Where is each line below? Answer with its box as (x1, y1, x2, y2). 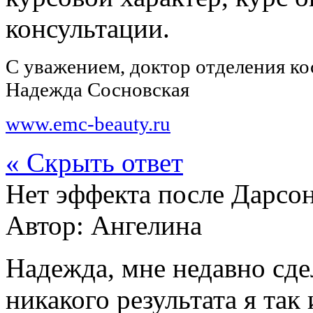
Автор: (6, 210, 91, 240)
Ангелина (91, 210, 202, 240)
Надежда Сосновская (6, 78, 189, 101)
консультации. (6, 13, 170, 43)
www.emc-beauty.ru (6, 112, 170, 135)
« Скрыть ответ (6, 147, 183, 177)
